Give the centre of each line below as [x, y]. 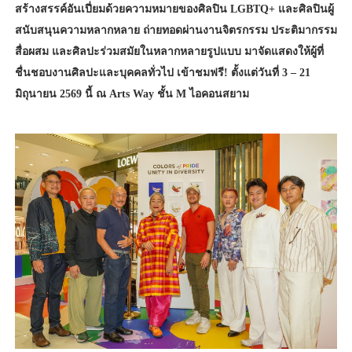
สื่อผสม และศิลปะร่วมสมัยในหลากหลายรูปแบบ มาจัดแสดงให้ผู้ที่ [169, 52]
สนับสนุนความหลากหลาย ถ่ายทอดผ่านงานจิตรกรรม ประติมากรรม [176, 31]
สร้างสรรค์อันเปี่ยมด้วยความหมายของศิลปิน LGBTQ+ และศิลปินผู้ [174, 9]
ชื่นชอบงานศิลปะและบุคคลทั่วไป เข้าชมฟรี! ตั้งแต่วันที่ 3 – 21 [162, 73]
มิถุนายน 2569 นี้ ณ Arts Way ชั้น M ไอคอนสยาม [132, 94]
